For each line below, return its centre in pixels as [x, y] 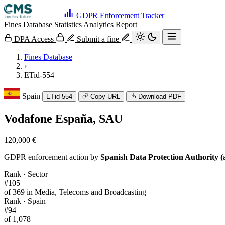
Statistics [69, 24]
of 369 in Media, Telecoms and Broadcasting [75, 192]
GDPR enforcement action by [52, 157]
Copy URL [105, 97]
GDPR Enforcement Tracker [121, 15]
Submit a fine [98, 39]
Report [126, 24]
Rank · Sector [26, 174]
